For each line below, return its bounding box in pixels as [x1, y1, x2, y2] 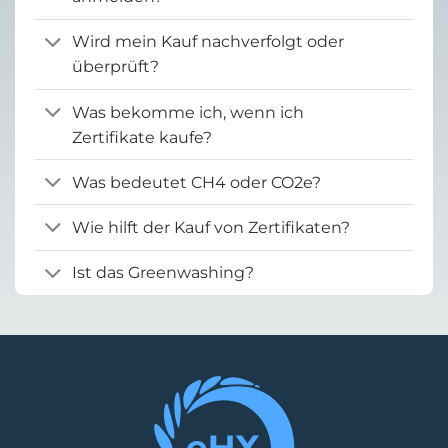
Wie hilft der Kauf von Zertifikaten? [71, 218, 350, 237]
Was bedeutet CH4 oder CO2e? [71, 172, 321, 192]
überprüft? [71, 57, 159, 77]
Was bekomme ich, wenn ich [71, 102, 304, 122]
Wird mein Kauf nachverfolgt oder [71, 32, 344, 52]
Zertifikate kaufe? [71, 127, 212, 147]
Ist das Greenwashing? [71, 263, 254, 283]
